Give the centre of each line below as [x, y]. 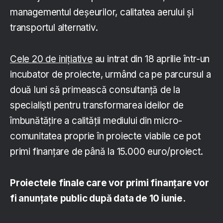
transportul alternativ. [54, 28]
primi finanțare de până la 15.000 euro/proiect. [107, 152]
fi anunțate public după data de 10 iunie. [98, 199]
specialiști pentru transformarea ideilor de [97, 106]
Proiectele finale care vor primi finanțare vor [110, 183]
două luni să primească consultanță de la [95, 90]
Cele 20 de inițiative [51, 59]
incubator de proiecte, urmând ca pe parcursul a [111, 75]
